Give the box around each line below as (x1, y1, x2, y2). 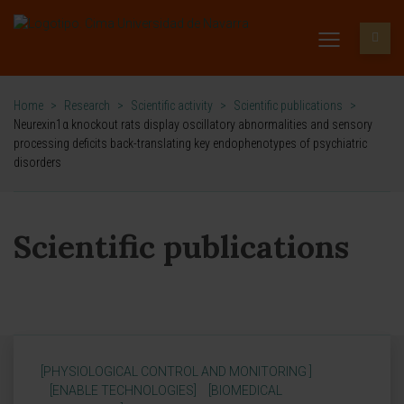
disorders (14, 155, 61, 170)
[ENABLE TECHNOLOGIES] (50, 383, 197, 398)
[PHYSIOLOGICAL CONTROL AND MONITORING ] (41, 364, 312, 379)
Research (64, 98, 110, 113)
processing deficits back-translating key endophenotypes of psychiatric (14, 136, 367, 151)
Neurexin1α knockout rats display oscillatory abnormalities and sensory (14, 117, 372, 132)
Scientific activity (131, 98, 213, 113)
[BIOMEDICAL (208, 383, 282, 398)
